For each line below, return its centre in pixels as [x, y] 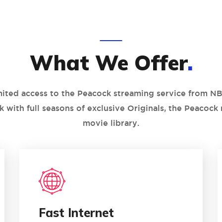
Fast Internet [76, 213]
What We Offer [108, 63]
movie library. [111, 123]
